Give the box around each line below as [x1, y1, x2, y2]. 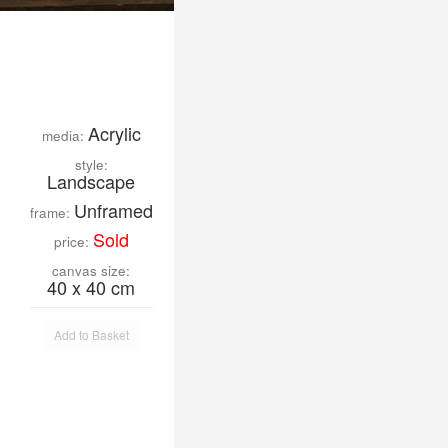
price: [53, 232, 93, 251]
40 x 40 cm [47, 274, 135, 300]
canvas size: [52, 261, 130, 280]
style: [74, 155, 108, 174]
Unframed [73, 197, 153, 223]
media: [41, 126, 88, 145]
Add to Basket [53, 326, 129, 343]
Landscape [47, 168, 135, 194]
